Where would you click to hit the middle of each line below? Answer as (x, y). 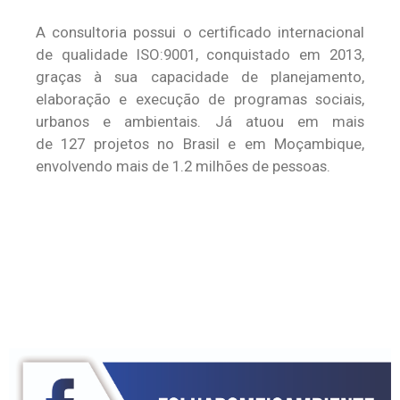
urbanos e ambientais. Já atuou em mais (200, 121)
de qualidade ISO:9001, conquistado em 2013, (200, 54)
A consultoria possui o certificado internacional (200, 32)
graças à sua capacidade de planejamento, (200, 77)
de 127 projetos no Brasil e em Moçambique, (200, 144)
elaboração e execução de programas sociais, (200, 99)
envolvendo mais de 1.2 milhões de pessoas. (183, 166)
